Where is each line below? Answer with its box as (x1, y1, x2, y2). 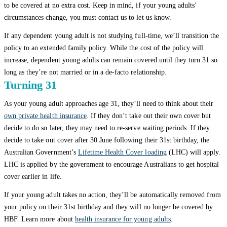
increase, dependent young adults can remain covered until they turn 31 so (4, 56, 218, 64)
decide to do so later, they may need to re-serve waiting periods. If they (4, 124, 210, 132)
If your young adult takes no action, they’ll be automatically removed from (4, 191, 221, 199)
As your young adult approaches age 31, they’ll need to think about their (4, 100, 214, 108)
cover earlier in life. (4, 173, 62, 181)
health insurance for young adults (74, 215, 171, 223)
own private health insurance (4, 112, 87, 120)
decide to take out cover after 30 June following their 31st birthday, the (4, 136, 210, 144)
